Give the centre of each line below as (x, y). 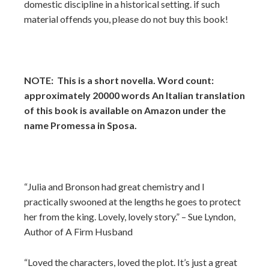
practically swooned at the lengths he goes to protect (132, 201)
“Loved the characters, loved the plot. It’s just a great (131, 262)
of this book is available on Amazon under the (125, 110)
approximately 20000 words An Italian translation (134, 95)
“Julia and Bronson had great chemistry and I (114, 186)
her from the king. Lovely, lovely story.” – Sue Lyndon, (130, 216)
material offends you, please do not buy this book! (126, 19)
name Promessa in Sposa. (80, 125)
